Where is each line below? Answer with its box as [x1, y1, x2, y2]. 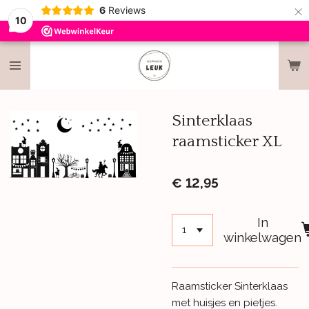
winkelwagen [223, 230, 302, 246]
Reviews [108, 4, 146, 16]
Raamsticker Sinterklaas [172, 279, 288, 292]
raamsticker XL [172, 132, 281, 150]
